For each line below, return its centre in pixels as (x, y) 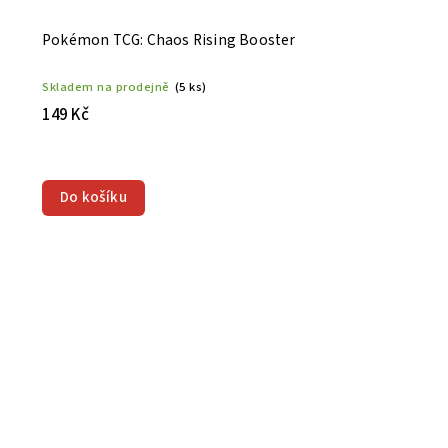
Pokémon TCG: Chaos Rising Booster (169, 40)
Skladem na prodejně (106, 87)
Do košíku (93, 198)
